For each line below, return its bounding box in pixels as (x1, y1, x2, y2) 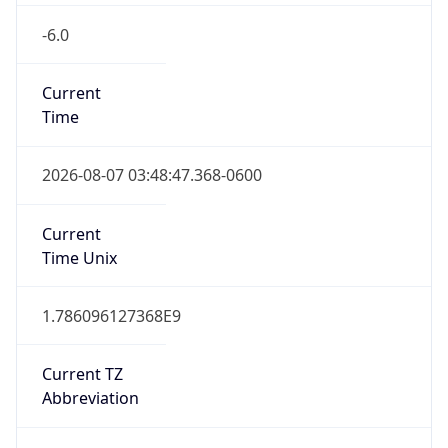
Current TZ (41, 345, 123, 368)
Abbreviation (41, 369, 139, 392)
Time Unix (41, 228, 117, 251)
